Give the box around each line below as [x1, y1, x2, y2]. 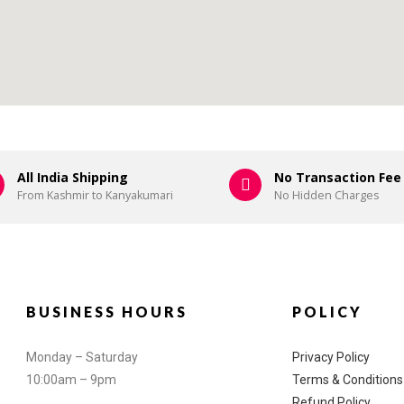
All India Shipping [17, 169, 128, 187]
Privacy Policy [292, 350, 370, 365]
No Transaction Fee [274, 169, 401, 187]
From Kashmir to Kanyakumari [17, 188, 173, 204]
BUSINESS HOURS [26, 303, 188, 321]
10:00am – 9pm [26, 372, 116, 388]
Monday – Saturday [26, 350, 138, 365]
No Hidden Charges [274, 188, 379, 204]
